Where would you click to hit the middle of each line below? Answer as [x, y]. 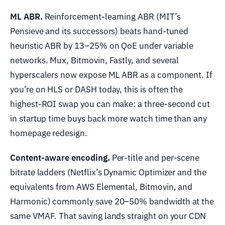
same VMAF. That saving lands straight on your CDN [108, 216]
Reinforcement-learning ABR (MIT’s [111, 16]
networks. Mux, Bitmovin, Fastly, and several [95, 60]
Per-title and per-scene [155, 157]
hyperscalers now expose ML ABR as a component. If [111, 75]
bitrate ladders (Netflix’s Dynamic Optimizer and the [108, 172]
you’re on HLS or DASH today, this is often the [97, 89]
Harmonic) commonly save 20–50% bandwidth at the [112, 201]
